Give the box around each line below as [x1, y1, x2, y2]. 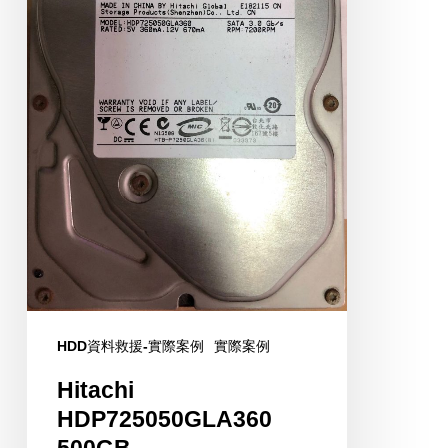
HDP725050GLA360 [56, 406, 272, 433]
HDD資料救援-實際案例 [56, 338, 204, 355]
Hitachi [56, 377, 134, 404]
